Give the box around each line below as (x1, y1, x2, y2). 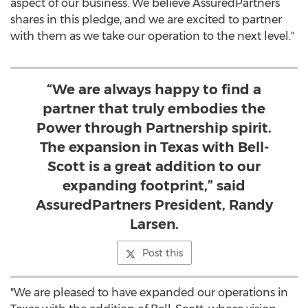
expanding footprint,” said (63, 177, 245, 194)
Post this (142, 247, 183, 259)
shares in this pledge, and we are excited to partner (10, 13, 282, 26)
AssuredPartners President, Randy (35, 197, 273, 213)
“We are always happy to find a (47, 81, 261, 98)
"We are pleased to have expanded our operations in (10, 286, 288, 299)
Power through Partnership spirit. (36, 120, 272, 136)
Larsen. (129, 216, 179, 232)
